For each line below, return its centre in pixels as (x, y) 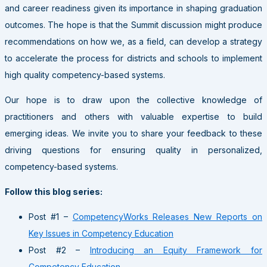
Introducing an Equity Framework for (176, 250)
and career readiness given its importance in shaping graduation (133, 8)
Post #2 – (59, 250)
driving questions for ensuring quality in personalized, (133, 150)
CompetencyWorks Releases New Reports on (167, 216)
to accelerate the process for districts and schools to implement (133, 58)
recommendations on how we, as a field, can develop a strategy (133, 41)
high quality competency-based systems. (85, 74)
